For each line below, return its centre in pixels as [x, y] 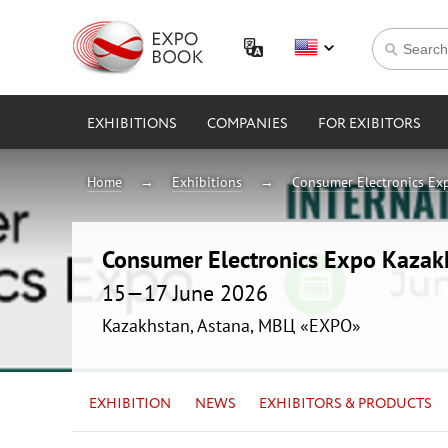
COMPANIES [247, 124]
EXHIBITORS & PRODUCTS [346, 403]
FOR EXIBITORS [369, 124]
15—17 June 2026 [185, 292]
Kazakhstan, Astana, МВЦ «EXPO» [231, 325]
